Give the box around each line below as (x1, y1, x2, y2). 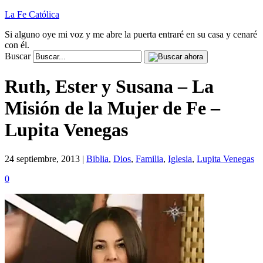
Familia (136, 153, 163, 164)
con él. (5, 40, 29, 50)
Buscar (5, 51, 31, 61)
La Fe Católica (5, 9, 59, 19)
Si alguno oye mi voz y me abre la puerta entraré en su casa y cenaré (5, 29, 257, 39)
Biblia (86, 153, 109, 164)
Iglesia (168, 153, 192, 164)
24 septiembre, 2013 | (5, 153, 86, 164)
